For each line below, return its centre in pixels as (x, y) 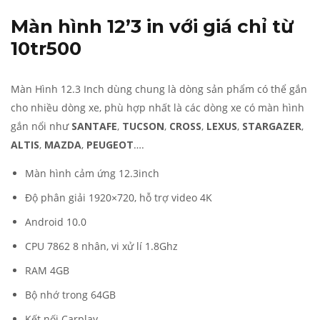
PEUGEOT (110, 145)
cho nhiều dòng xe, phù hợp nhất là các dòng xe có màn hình (157, 108)
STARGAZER (272, 126)
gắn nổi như (41, 126)
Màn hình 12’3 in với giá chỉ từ (152, 27)
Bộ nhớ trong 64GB (70, 295)
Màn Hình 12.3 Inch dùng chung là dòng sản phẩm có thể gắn (159, 89)
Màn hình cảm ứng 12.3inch (92, 174)
